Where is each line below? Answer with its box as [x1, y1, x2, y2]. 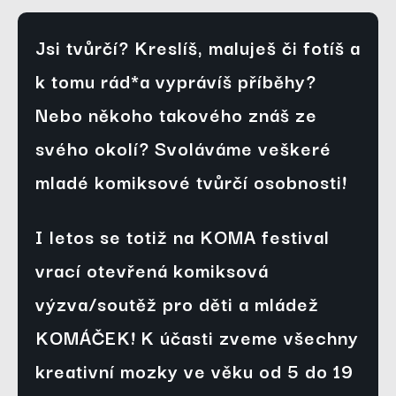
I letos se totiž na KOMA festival [35, 222, 330, 251]
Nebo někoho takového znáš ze [35, 100, 317, 129]
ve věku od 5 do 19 [179, 356, 354, 385]
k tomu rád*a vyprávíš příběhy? [35, 66, 316, 95]
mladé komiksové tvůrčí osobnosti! [35, 167, 346, 196]
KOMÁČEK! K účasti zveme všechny [35, 323, 359, 352]
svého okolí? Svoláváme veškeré [35, 133, 331, 163]
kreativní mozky [35, 356, 179, 385]
